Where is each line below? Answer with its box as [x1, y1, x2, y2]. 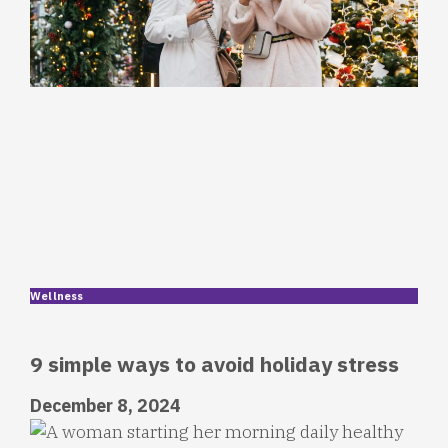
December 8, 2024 [30, 393, 181, 417]
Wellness [30, 288, 84, 303]
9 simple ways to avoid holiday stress [30, 349, 399, 378]
